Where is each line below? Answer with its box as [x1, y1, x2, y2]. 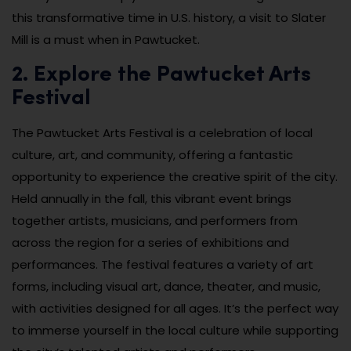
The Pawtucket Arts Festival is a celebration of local [12, 125, 313, 142]
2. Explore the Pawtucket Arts [12, 64, 311, 87]
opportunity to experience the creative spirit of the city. [12, 168, 338, 186]
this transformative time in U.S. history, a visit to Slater [12, 9, 326, 27]
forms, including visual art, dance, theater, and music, [12, 278, 320, 295]
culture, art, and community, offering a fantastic [12, 147, 293, 164]
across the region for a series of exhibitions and [12, 234, 289, 251]
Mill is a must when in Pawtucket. [12, 31, 200, 49]
